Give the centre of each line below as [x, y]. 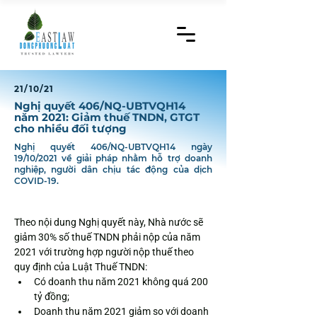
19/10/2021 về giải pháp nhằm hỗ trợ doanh [113, 158]
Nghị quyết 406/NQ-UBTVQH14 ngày [113, 147]
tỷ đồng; [52, 296]
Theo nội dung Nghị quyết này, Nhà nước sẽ [110, 222]
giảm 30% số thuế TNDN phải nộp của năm [108, 237]
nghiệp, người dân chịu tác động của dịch [113, 169]
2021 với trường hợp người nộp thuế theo [105, 252]
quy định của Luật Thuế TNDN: [81, 267]
